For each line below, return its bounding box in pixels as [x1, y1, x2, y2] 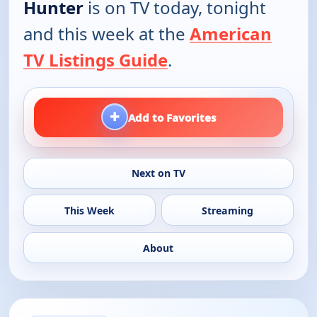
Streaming [202, 203, 254, 217]
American [190, 22, 272, 46]
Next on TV [131, 166, 185, 180]
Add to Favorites [128, 110, 216, 125]
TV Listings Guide [23, 48, 168, 72]
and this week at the [23, 22, 190, 46]
